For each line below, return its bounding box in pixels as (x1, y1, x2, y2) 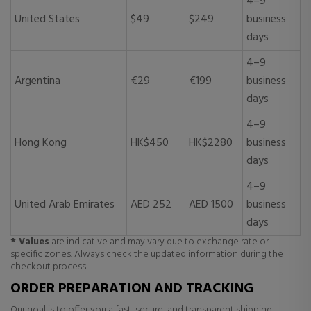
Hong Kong (15, 134, 67, 152)
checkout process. (10, 259, 87, 275)
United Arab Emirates (15, 196, 115, 214)
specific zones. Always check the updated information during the (10, 246, 283, 262)
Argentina (15, 72, 60, 90)
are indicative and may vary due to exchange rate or (49, 234, 269, 250)
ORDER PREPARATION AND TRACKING (10, 278, 253, 300)
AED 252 (131, 196, 171, 214)
